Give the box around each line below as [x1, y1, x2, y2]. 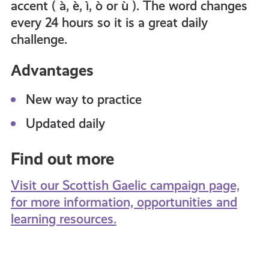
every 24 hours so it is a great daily [10, 15, 208, 30]
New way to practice [25, 92, 142, 107]
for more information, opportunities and [10, 195, 237, 210]
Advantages [10, 61, 94, 79]
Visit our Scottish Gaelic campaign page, [10, 178, 240, 193]
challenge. [10, 32, 67, 47]
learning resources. [10, 211, 116, 226]
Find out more [10, 149, 114, 169]
